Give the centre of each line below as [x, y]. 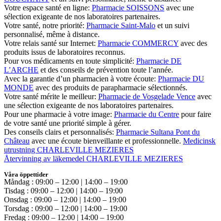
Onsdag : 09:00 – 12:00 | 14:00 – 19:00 [65, 200]
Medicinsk [199, 141]
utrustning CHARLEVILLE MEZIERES [69, 150]
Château [17, 141]
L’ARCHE [21, 70]
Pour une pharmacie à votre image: [59, 114]
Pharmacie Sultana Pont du [158, 132]
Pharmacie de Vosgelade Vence [147, 97]
